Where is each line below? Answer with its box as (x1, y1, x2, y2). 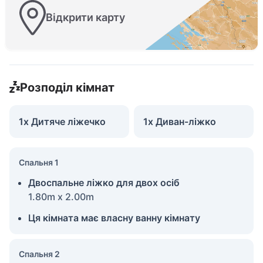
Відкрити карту (46, 11, 125, 24)
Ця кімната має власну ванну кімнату (28, 211, 200, 224)
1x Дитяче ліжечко (19, 115, 106, 127)
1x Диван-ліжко (143, 115, 216, 127)
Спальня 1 (19, 157, 59, 167)
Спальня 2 (19, 248, 60, 259)
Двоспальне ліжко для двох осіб (28, 176, 180, 188)
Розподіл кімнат (19, 80, 114, 95)
